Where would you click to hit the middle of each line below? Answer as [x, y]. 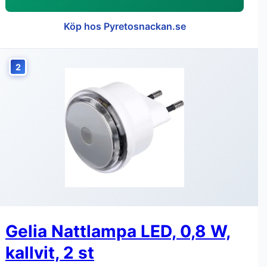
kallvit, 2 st [50, 253]
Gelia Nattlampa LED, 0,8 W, [118, 231]
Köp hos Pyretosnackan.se [125, 26]
